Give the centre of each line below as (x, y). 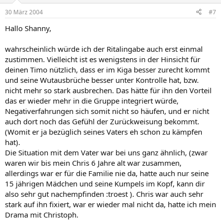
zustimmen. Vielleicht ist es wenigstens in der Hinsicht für (103, 59)
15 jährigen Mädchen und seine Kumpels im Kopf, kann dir (105, 183)
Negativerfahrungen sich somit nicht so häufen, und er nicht (107, 111)
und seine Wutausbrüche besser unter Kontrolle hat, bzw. (102, 80)
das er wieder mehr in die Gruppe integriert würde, (92, 100)
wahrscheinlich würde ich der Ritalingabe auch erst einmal (104, 49)
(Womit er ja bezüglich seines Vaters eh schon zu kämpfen (104, 131)
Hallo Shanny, (28, 28)
